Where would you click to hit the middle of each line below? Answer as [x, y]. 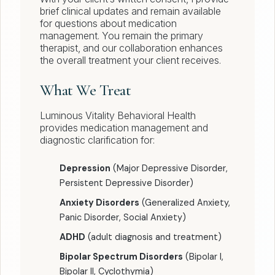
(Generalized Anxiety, [185, 203]
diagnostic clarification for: [97, 140]
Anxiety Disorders [99, 203]
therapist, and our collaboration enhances [131, 48]
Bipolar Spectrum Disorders [121, 257]
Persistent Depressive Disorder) [126, 183]
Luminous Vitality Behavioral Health [118, 116]
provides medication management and [124, 128]
